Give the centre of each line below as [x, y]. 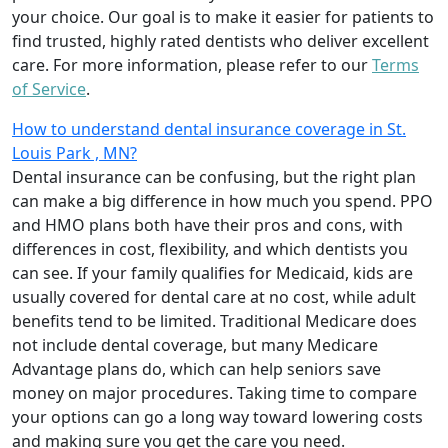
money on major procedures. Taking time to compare [214, 392]
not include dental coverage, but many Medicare [195, 344]
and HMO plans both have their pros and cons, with [207, 224]
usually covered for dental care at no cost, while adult [214, 296]
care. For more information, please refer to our [192, 64]
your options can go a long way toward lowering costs [217, 416]
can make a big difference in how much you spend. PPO [222, 200]
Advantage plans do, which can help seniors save [196, 368]
